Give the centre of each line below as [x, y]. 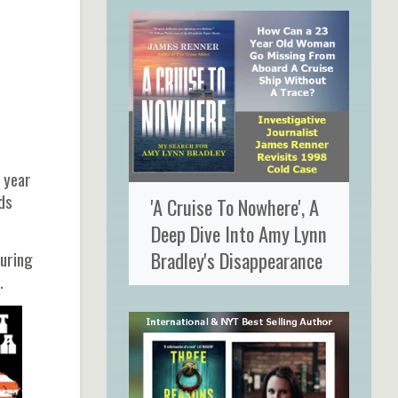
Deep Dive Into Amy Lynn [239, 233]
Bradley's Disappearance [236, 259]
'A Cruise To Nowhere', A [235, 206]
